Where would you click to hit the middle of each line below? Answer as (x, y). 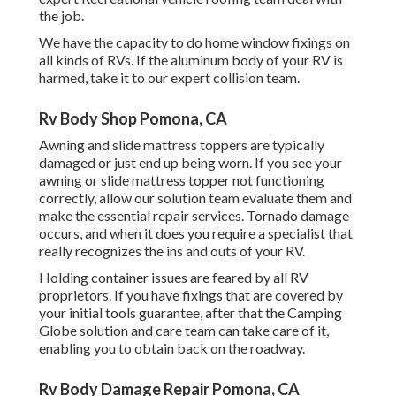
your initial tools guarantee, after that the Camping (190, 313)
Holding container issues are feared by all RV (174, 278)
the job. (61, 16)
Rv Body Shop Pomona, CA (133, 119)
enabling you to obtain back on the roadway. (172, 348)
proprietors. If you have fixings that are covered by (191, 295)
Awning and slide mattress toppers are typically (182, 145)
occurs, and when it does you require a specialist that (196, 233)
